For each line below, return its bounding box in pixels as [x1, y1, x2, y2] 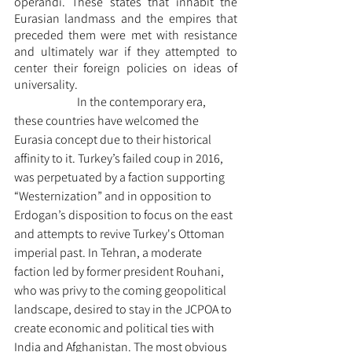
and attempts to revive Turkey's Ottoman [14, 225, 227, 243]
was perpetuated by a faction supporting [14, 169, 227, 186]
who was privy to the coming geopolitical [14, 282, 229, 299]
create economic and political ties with [14, 320, 217, 337]
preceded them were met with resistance [14, 27, 237, 44]
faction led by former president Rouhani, [14, 263, 226, 280]
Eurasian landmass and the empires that [14, 10, 237, 27]
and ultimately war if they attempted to [14, 43, 237, 60]
